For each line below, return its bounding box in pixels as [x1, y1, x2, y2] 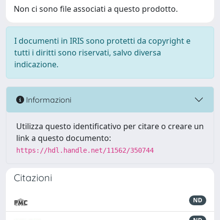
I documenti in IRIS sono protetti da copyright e [14, 35, 191, 46]
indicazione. [14, 59, 58, 70]
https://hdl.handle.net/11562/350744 [16, 146, 154, 154]
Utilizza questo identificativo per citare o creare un [16, 121, 204, 132]
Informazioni [24, 94, 71, 105]
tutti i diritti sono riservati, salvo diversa [14, 47, 161, 58]
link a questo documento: [16, 133, 111, 143]
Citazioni [14, 171, 52, 184]
